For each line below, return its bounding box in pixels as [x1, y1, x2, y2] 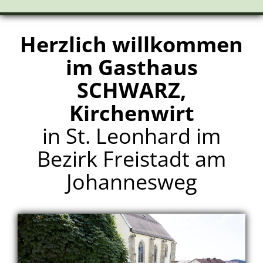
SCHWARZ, [77, 76, 186, 105]
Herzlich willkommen [20, 30, 243, 59]
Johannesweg [66, 167, 197, 197]
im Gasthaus [65, 53, 198, 82]
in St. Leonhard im [42, 122, 221, 151]
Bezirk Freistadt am [37, 144, 226, 174]
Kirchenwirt [69, 99, 194, 128]
